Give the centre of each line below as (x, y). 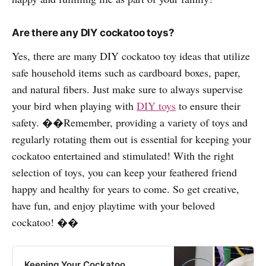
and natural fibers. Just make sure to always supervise (127, 89)
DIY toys (156, 105)
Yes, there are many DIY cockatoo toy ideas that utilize (131, 56)
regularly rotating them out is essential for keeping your (132, 139)
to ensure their (208, 105)
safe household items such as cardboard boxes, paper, (126, 72)
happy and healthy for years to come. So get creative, (126, 189)
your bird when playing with (74, 105)
